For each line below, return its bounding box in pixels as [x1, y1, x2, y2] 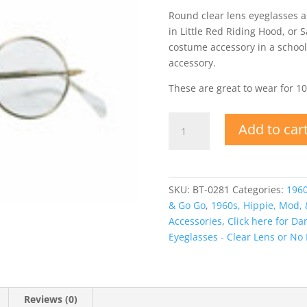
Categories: [232, 183, 286, 196]
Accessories [168, 214, 222, 228]
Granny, [167, 129, 204, 142]
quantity [167, 208, 206, 221]
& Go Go [168, 199, 206, 212]
